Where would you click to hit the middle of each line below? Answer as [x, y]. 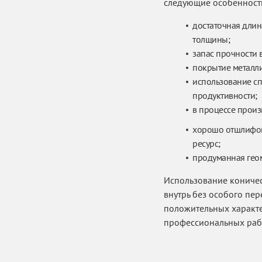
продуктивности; [225, 95]
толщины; [211, 39]
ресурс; [206, 143]
